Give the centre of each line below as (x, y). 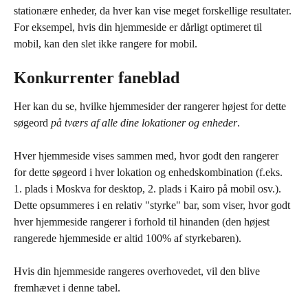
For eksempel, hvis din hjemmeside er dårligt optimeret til (139, 27)
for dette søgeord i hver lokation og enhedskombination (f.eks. (150, 172)
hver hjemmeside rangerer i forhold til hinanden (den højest (143, 222)
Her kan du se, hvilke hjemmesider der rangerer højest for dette (151, 106)
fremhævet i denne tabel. (67, 288)
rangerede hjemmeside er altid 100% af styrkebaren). (128, 238)
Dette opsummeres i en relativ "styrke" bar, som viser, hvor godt (153, 205)
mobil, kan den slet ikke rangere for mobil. (106, 44)
